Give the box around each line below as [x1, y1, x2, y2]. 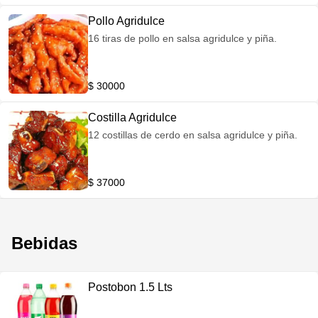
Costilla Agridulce [88, 111, 177, 124]
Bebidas [11, 234, 77, 253]
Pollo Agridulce [88, 15, 165, 27]
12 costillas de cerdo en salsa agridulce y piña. [88, 129, 297, 141]
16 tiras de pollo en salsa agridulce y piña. [88, 33, 277, 44]
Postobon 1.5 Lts [88, 281, 172, 293]
